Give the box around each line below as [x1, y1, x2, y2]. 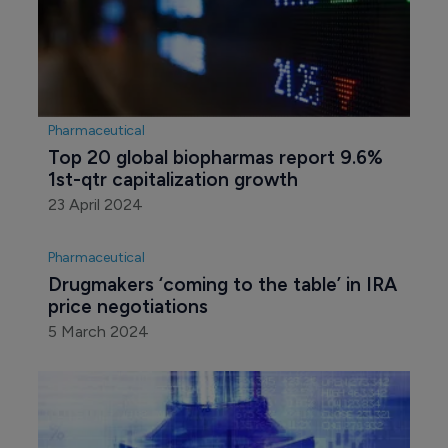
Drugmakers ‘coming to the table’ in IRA [47, 273, 402, 297]
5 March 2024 [47, 322, 149, 342]
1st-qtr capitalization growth [47, 168, 298, 192]
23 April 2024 [47, 195, 143, 215]
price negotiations [47, 295, 208, 319]
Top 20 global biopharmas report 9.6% [47, 146, 388, 170]
